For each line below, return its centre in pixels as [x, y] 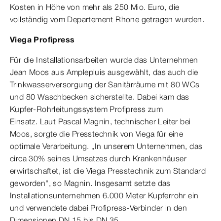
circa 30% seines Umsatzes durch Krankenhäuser [98, 159]
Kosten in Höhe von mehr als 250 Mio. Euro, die [95, 7]
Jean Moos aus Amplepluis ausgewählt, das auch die [104, 72]
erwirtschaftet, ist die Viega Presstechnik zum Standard [108, 171]
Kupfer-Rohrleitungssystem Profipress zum [86, 109]
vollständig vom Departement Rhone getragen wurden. [107, 19]
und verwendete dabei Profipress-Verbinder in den [99, 208]
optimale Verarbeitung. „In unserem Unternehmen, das [106, 146]
